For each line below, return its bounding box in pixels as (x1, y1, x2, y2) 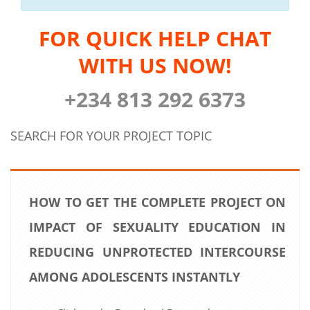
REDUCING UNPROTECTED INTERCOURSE (29, 243, 286, 260)
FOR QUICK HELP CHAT (39, 24, 271, 53)
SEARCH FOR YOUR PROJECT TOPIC (10, 127, 212, 144)
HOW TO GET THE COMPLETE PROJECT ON (29, 193, 286, 210)
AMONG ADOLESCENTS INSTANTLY (29, 268, 240, 285)
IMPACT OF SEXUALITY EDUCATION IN (29, 218, 286, 235)
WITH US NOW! (78, 51, 232, 80)
